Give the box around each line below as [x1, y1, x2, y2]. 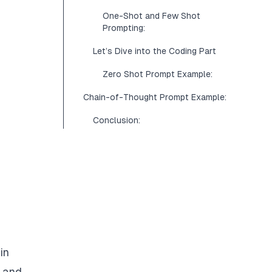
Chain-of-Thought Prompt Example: [83, 92, 226, 102]
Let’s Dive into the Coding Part [93, 46, 216, 56]
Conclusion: [93, 115, 140, 125]
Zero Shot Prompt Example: [103, 69, 212, 79]
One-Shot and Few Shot [103, 11, 200, 21]
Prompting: [103, 23, 145, 33]
